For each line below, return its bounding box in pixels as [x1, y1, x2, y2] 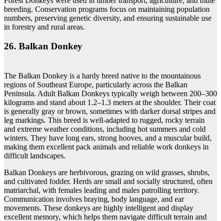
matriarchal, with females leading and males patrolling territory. [4, 186, 199, 195]
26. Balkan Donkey [4, 40, 82, 51]
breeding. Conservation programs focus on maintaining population [4, 4, 210, 13]
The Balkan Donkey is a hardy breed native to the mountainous [4, 72, 201, 80]
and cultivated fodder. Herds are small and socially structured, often [4, 177, 213, 186]
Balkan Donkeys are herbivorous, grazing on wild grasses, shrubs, [4, 168, 210, 177]
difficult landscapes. [4, 151, 66, 160]
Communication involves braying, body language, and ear [4, 195, 184, 204]
